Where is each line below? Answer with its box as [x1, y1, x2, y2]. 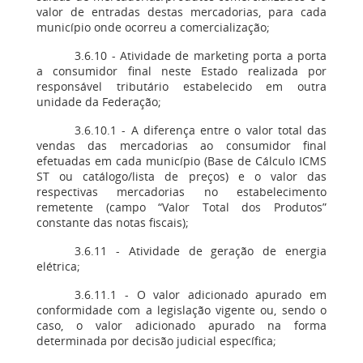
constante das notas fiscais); [36, 215, 189, 230]
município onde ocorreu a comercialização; [36, 19, 270, 35]
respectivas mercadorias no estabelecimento [36, 184, 327, 199]
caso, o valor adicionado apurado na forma [36, 318, 327, 333]
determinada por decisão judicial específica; [36, 333, 276, 348]
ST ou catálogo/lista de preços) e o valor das [36, 169, 327, 184]
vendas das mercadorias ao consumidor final [36, 138, 327, 153]
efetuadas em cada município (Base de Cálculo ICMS [36, 153, 327, 169]
